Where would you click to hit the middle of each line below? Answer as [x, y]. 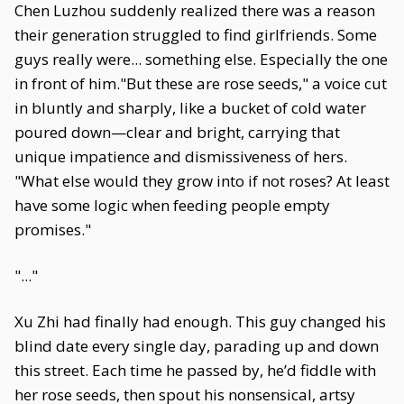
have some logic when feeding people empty [172, 205]
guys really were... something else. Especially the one [201, 59]
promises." [53, 230]
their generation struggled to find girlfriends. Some [196, 35]
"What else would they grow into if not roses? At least [202, 181]
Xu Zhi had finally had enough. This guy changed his [200, 321]
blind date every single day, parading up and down [197, 346]
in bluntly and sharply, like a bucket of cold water [190, 108]
